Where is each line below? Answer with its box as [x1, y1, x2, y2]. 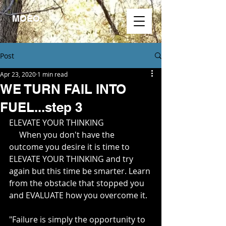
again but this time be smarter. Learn [9, 165, 152, 177]
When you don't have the [9, 129, 19, 140]
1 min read [37, 70, 68, 78]
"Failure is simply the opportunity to [9, 214, 147, 225]
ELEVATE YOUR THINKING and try [9, 153, 135, 164]
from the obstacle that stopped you [9, 178, 146, 189]
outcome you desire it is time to [9, 141, 132, 152]
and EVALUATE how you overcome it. [9, 190, 147, 201]
